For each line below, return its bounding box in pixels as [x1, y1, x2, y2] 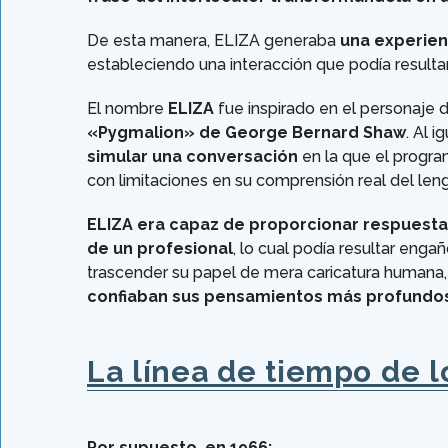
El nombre [87, 99, 168, 119]
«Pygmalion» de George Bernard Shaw [87, 123, 406, 143]
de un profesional [87, 239, 233, 259]
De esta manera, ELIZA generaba [87, 31, 340, 51]
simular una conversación [87, 147, 298, 167]
